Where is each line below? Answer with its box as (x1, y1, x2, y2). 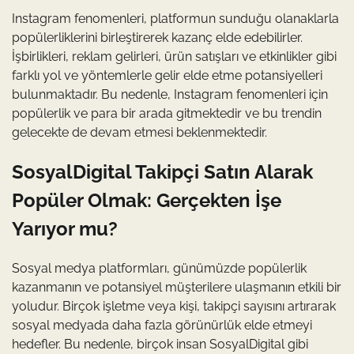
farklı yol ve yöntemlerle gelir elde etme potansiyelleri (12, 68, 322, 84)
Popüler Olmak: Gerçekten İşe (12, 189, 281, 213)
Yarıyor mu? (12, 217, 118, 241)
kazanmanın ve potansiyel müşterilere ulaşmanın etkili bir (12, 280, 341, 296)
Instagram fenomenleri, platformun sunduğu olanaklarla (12, 11, 339, 27)
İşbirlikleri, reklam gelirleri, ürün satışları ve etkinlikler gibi (12, 49, 337, 65)
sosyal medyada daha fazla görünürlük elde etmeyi (12, 318, 312, 333)
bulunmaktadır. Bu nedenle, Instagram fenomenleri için (12, 87, 328, 103)
